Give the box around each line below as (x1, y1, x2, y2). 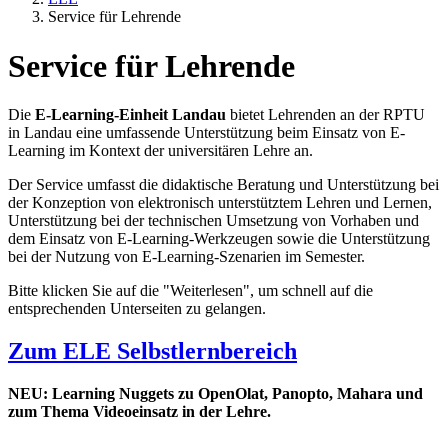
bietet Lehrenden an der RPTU (226, 106, 425, 124)
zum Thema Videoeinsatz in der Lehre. (8, 402, 271, 420)
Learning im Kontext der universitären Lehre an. (8, 142, 313, 160)
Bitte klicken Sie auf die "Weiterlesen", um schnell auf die (8, 282, 373, 300)
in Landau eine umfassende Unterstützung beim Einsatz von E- (8, 124, 405, 142)
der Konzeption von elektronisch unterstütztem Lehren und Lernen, (8, 194, 432, 212)
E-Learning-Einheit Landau (35, 106, 226, 124)
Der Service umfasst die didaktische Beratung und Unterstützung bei (8, 176, 439, 194)
